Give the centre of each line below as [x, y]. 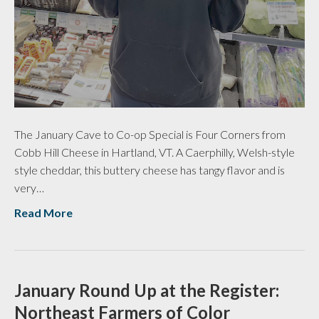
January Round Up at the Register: [147, 291]
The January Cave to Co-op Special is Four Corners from [150, 135]
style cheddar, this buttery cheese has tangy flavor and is [150, 170]
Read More [43, 213]
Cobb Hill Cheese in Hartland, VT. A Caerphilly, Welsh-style [155, 152]
